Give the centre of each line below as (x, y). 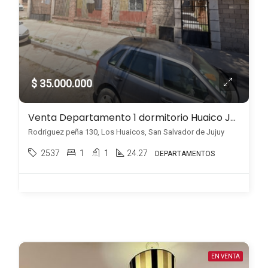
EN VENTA (226, 256)
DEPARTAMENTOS (185, 154)
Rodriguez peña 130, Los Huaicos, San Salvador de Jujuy (126, 132)
